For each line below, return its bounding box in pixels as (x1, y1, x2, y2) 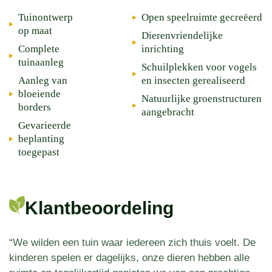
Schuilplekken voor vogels (141, 61, 257, 73)
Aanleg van (18, 74, 67, 86)
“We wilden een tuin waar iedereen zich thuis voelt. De (9, 236, 256, 248)
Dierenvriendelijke (141, 29, 223, 41)
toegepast (18, 146, 59, 158)
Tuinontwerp (18, 11, 73, 23)
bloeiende (18, 87, 61, 100)
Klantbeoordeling (25, 197, 174, 218)
